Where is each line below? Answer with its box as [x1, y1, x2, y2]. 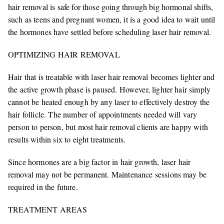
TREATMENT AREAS [8, 204, 87, 215]
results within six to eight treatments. [8, 134, 128, 145]
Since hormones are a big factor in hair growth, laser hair [8, 156, 191, 167]
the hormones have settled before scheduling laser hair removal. [8, 26, 211, 37]
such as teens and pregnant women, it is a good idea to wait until [8, 14, 215, 25]
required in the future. [8, 181, 80, 192]
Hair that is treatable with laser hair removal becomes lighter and [8, 71, 215, 82]
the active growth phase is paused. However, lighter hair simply [8, 84, 211, 95]
